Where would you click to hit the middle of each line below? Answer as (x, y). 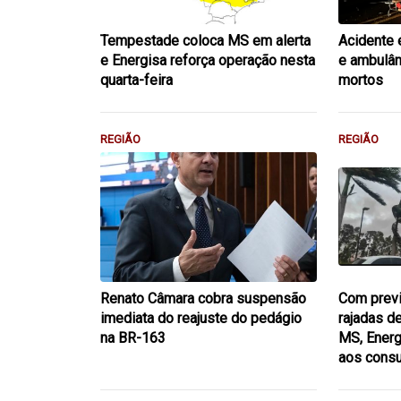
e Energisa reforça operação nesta (208, 60)
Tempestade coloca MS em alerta (205, 40)
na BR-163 (133, 337)
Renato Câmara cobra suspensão (203, 298)
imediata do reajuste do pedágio (201, 318)
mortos (361, 80)
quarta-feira (137, 80)
